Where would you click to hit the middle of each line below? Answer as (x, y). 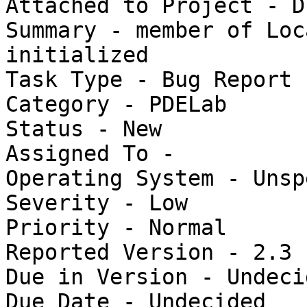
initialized (77, 55)
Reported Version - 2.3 (149, 253)
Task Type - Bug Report (149, 80)
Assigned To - (97, 154)
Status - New (84, 129)
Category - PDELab (116, 105)
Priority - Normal (116, 228)
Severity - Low (97, 203)
